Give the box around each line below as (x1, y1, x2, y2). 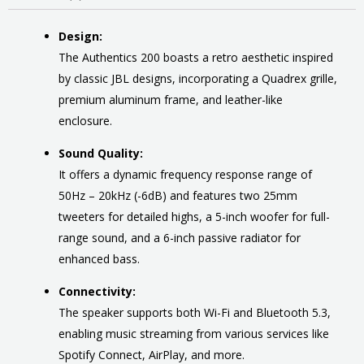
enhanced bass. (58, 250, 140, 266)
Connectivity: (58, 283, 136, 299)
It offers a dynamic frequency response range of (58, 166, 312, 182)
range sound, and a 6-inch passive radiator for (58, 229, 301, 245)
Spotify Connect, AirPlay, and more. (58, 346, 245, 362)
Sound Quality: (58, 145, 143, 161)
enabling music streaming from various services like (58, 325, 329, 341)
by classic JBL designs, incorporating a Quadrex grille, (58, 70, 337, 86)
